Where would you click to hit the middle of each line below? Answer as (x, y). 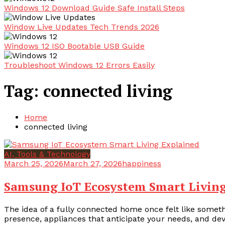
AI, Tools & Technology (47, 154)
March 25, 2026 (34, 163)
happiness (142, 163)
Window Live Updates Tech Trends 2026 (82, 27)
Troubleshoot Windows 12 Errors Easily (79, 65)
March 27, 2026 (93, 163)
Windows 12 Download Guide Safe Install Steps (94, 8)
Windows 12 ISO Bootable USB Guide (74, 46)
